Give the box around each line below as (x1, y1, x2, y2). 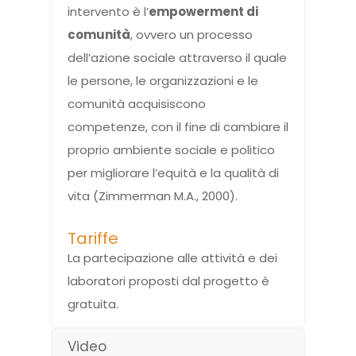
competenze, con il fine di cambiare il (68, 118, 288, 136)
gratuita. (68, 296, 118, 313)
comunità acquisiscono (68, 95, 206, 113)
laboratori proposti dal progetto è (68, 273, 269, 290)
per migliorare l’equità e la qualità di (68, 164, 279, 182)
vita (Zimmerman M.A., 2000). (68, 188, 238, 205)
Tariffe (68, 227, 118, 250)
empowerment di (149, 3, 258, 21)
